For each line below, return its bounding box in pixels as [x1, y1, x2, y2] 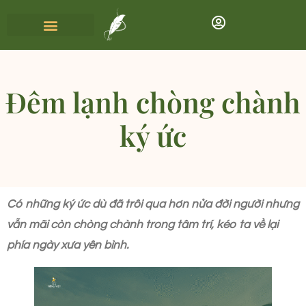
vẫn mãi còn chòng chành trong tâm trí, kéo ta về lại [7, 219, 278, 231]
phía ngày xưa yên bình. [7, 239, 128, 251]
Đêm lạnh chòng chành [5, 83, 301, 120]
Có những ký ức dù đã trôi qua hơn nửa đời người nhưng [7, 198, 299, 210]
